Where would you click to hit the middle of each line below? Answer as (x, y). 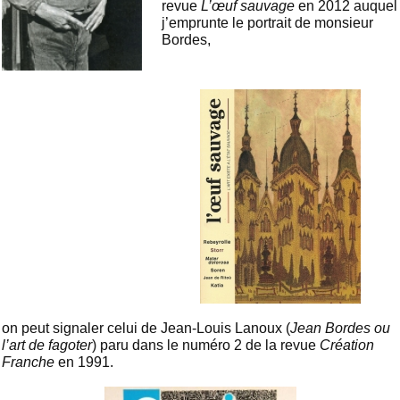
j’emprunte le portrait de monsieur (268, 23)
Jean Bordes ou (340, 329)
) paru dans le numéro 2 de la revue (206, 346)
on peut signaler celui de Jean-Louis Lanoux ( (146, 329)
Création (347, 346)
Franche (28, 362)
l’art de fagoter (47, 346)
